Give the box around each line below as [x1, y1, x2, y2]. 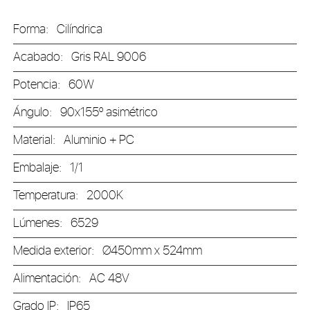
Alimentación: [13, 270, 90, 288]
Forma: [13, 21, 57, 39]
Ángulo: [13, 104, 61, 122]
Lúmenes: [13, 215, 71, 232]
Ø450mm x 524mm [102, 242, 203, 260]
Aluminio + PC [64, 131, 135, 149]
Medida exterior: [13, 242, 103, 260]
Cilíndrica [57, 21, 103, 39]
